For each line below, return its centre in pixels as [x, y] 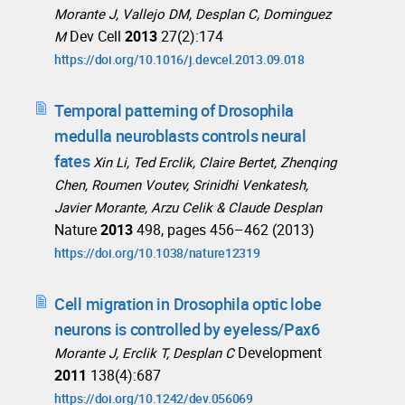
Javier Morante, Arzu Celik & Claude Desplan [188, 207]
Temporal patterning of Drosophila [174, 111]
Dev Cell [95, 37]
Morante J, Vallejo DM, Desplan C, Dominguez [193, 14]
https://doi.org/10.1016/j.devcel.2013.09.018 [179, 60]
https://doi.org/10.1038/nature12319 [157, 253]
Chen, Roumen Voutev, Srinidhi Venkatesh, [181, 185]
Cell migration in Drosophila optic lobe [188, 304]
